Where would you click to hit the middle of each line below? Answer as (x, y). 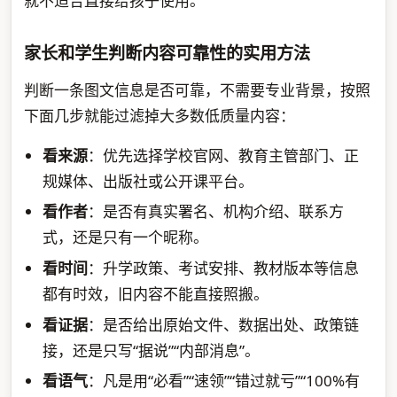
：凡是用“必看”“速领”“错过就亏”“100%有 (224, 381)
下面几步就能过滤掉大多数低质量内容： (159, 115)
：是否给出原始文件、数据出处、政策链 (224, 324)
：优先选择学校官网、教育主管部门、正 (224, 155)
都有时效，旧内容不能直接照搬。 (156, 293)
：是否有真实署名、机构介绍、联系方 (216, 212)
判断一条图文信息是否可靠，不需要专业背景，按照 (197, 90)
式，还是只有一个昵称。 (126, 237)
